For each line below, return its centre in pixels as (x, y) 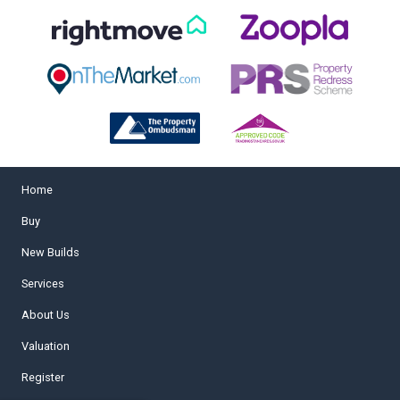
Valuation (46, 346)
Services (43, 283)
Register (43, 377)
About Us (46, 315)
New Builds (50, 252)
